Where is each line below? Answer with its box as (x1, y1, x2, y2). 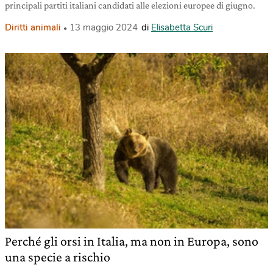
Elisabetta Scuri (151, 21, 213, 34)
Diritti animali (5, 21, 61, 34)
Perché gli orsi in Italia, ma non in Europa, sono (5, 233, 258, 249)
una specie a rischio (5, 249, 110, 264)
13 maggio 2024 (69, 21, 138, 34)
